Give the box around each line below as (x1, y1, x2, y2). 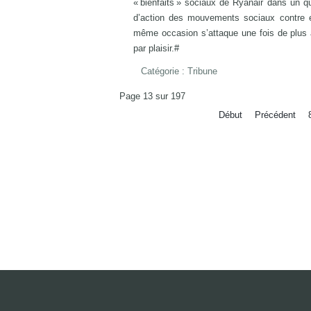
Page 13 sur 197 (119, 91, 185, 101)
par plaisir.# (133, 43, 179, 53)
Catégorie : (141, 66, 187, 76)
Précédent (254, 110, 296, 120)
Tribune (187, 66, 217, 76)
